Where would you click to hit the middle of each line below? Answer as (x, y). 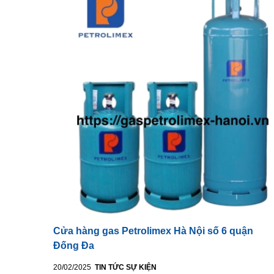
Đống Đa (74, 245)
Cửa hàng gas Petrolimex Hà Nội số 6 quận (153, 231)
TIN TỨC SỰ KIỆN (126, 267)
